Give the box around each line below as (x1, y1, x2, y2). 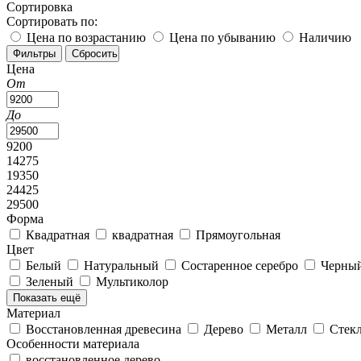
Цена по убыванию (169, 30, 276, 44)
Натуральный (84, 258, 162, 272)
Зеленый (26, 274, 77, 288)
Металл (266, 322, 310, 336)
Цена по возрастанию (27, 30, 146, 44)
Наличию (299, 30, 351, 44)
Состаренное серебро (181, 258, 301, 272)
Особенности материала (6, 336, 139, 351)
